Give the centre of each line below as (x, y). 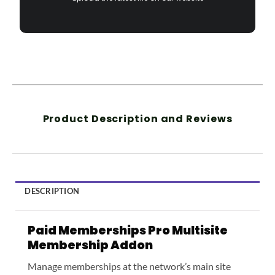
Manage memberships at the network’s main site (129, 266)
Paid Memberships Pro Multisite (128, 230)
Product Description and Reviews (137, 118)
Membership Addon (91, 245)
